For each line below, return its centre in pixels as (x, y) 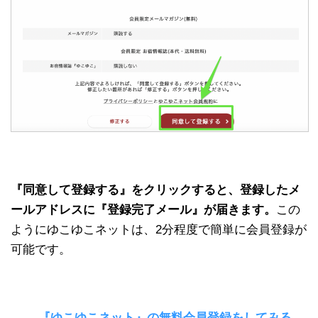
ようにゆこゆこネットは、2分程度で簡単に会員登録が (159, 229)
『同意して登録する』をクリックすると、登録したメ (155, 190)
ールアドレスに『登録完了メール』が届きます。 (143, 209)
